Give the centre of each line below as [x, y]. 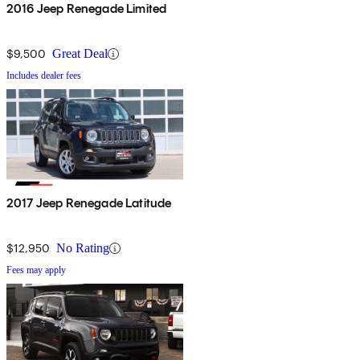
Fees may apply [36, 270]
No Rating [83, 248]
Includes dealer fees [44, 76]
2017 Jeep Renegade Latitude [89, 203]
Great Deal [80, 54]
